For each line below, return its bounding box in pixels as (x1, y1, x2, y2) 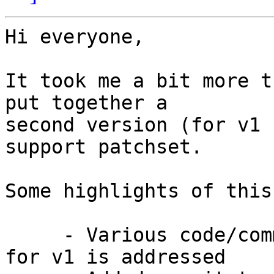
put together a (5, 92, 168, 114)
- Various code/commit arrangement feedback (5, 224, 63, 246)
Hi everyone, (5, 26, 144, 48)
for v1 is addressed (5, 246, 226, 268)
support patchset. (5, 136, 202, 158)
